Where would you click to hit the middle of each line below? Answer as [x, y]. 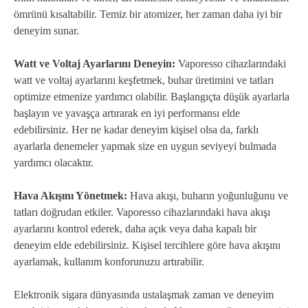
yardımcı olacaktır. [54, 162]
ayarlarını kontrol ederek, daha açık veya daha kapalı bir [135, 228]
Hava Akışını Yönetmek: [70, 195]
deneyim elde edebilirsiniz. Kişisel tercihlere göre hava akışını [147, 245]
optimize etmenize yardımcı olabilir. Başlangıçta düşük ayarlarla [152, 96]
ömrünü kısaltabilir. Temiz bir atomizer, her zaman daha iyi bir [148, 14]
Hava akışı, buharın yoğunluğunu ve [208, 195]
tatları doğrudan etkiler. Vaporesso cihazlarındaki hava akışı [142, 212]
